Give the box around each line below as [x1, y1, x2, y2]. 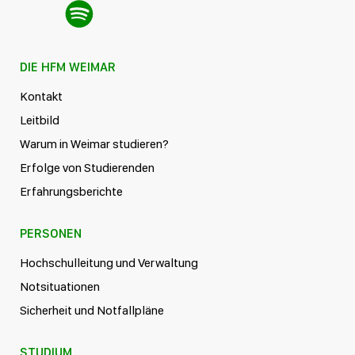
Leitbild [20, 113, 59, 128]
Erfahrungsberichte [20, 184, 123, 200]
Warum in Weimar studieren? [20, 136, 169, 152]
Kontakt [20, 89, 63, 105]
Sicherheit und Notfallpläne [20, 303, 164, 319]
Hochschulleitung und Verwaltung [20, 255, 198, 271]
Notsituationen [20, 279, 100, 295]
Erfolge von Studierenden [20, 160, 155, 176]
